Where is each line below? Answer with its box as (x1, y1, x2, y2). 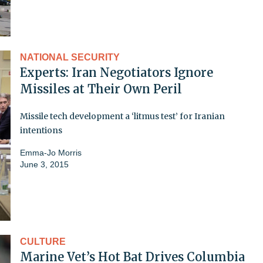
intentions (20, 124, 62, 136)
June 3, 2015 (20, 159, 69, 169)
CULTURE (20, 236, 66, 247)
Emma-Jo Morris (20, 147, 82, 157)
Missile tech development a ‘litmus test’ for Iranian (20, 110, 225, 122)
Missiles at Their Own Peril (20, 81, 182, 96)
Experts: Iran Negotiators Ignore (20, 65, 213, 80)
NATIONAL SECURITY (20, 52, 120, 62)
